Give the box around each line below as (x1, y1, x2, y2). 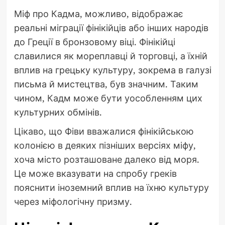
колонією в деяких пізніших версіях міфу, (14, 139, 196, 152)
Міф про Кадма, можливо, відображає (14, 8, 183, 20)
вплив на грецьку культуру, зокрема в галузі (14, 64, 211, 76)
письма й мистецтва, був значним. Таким (14, 78, 198, 90)
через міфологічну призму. (14, 195, 132, 208)
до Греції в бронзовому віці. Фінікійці (14, 36, 175, 48)
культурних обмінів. (14, 106, 102, 119)
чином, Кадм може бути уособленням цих (14, 92, 202, 104)
